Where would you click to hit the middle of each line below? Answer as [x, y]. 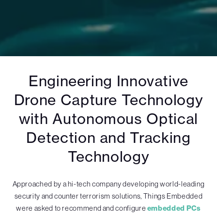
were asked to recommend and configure [82, 208]
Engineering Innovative [108, 81]
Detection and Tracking [108, 138]
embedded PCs [174, 209]
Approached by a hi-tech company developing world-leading [108, 184]
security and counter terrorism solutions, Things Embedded [108, 196]
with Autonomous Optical [108, 119]
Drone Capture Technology [108, 100]
